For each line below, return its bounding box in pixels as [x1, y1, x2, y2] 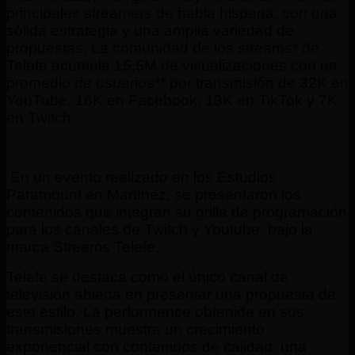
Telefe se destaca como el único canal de [6, 268, 288, 285]
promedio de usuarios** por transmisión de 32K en [6, 74, 349, 91]
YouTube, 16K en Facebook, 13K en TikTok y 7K [6, 91, 338, 109]
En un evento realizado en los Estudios [6, 168, 277, 185]
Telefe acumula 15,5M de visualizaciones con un [6, 56, 338, 74]
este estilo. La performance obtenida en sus [6, 303, 304, 320]
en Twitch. [6, 109, 75, 126]
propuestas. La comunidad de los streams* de [6, 39, 319, 56]
